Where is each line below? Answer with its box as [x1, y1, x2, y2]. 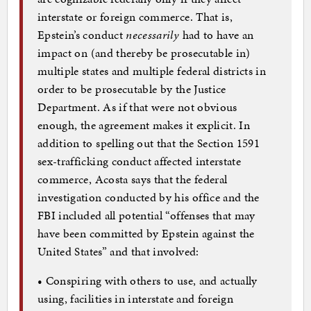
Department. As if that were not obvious [37, 99, 237, 116]
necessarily [126, 26, 180, 44]
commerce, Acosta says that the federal [37, 171, 228, 188]
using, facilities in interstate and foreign [37, 290, 234, 308]
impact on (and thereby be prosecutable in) [37, 44, 251, 62]
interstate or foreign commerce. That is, [37, 8, 233, 26]
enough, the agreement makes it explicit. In [37, 117, 251, 134]
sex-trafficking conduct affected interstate [37, 153, 242, 170]
